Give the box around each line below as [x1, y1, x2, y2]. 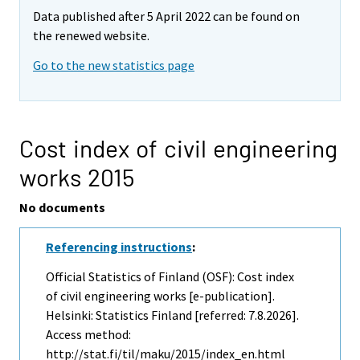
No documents [19, 199, 105, 216]
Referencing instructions [46, 239, 192, 256]
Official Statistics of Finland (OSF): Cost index [46, 268, 294, 284]
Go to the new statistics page [33, 57, 194, 74]
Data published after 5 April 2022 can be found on [33, 8, 300, 25]
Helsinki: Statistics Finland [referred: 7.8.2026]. [46, 306, 299, 323]
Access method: [46, 325, 131, 342]
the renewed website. [33, 27, 149, 44]
